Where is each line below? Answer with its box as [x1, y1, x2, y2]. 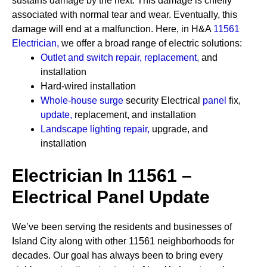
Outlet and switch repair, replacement [41, 52, 197, 63]
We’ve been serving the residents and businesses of [12, 222, 232, 232]
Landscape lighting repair [41, 124, 147, 134]
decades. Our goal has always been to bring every [12, 250, 223, 260]
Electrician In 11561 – [12, 166, 192, 185]
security [123, 95, 161, 105]
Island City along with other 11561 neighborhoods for [12, 236, 234, 246]
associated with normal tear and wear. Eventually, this [12, 10, 237, 20]
